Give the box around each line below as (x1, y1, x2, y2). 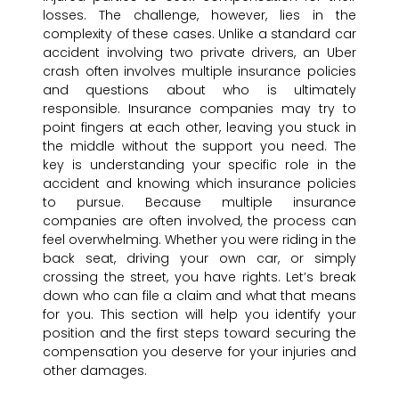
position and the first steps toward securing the (43, 324, 356, 343)
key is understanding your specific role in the (43, 156, 356, 175)
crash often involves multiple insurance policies (43, 62, 356, 81)
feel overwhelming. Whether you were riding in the (43, 231, 356, 249)
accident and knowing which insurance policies (43, 175, 356, 193)
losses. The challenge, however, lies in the (43, 6, 356, 25)
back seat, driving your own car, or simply (43, 249, 356, 268)
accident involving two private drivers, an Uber (43, 44, 356, 62)
